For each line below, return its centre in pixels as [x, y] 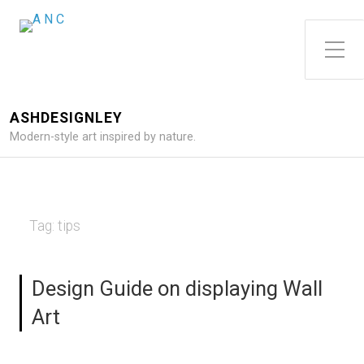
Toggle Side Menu [340, 39]
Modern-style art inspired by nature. [103, 137]
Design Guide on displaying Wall [177, 288]
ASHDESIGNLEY [66, 118]
